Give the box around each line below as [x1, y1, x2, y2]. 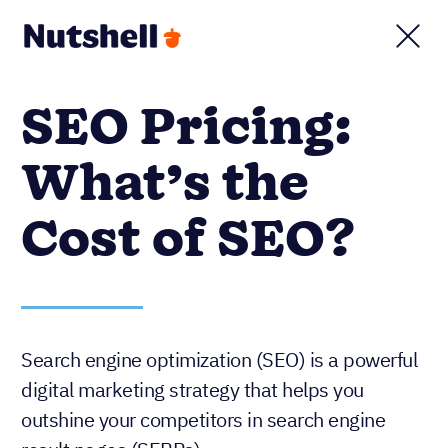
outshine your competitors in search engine [21, 406, 385, 433]
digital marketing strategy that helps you [21, 376, 364, 403]
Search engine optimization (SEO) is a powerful [21, 346, 417, 373]
